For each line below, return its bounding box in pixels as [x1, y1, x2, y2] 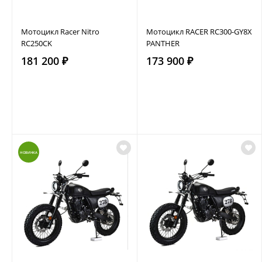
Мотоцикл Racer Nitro [21, 26, 99, 37]
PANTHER [146, 37, 180, 49]
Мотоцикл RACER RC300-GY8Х [146, 26, 252, 37]
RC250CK [21, 37, 52, 49]
